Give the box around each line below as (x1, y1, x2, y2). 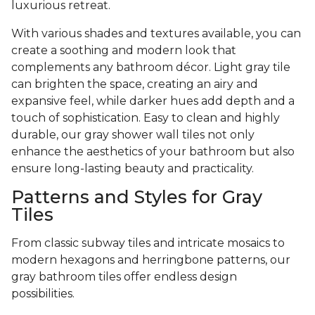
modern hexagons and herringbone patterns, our (11, 253, 290, 267)
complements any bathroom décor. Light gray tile (11, 60, 290, 75)
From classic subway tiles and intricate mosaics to (11, 236, 285, 250)
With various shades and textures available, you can (11, 27, 301, 41)
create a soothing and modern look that (11, 44, 236, 58)
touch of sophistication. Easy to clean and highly (11, 111, 280, 125)
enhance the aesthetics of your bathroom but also (11, 145, 295, 159)
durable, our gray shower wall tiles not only (11, 128, 255, 142)
